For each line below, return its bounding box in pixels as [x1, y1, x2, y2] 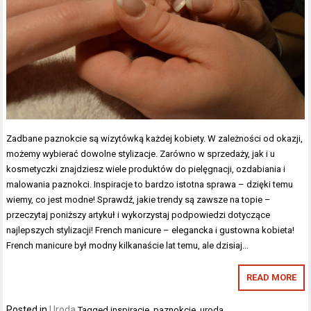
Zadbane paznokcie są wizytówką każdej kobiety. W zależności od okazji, [6, 133, 303, 144]
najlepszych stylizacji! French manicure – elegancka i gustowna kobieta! [6, 224, 295, 235]
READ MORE [246, 271, 296, 283]
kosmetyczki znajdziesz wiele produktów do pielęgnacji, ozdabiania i [6, 163, 286, 174]
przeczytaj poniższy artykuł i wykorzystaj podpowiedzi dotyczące [6, 209, 271, 220]
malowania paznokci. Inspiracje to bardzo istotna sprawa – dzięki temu [6, 178, 294, 190]
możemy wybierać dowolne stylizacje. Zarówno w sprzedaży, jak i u [6, 148, 276, 159]
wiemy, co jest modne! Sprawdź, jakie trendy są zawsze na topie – [6, 194, 271, 205]
